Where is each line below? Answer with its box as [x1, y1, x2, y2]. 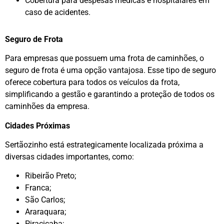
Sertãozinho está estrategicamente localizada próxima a [5, 140, 203, 150]
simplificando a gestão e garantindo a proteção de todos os [5, 89, 214, 99]
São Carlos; [25, 195, 65, 205]
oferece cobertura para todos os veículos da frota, [5, 77, 179, 87]
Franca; [25, 183, 51, 193]
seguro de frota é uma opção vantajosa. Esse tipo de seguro [5, 65, 216, 75]
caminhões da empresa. [5, 101, 89, 111]
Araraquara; [25, 207, 66, 217]
